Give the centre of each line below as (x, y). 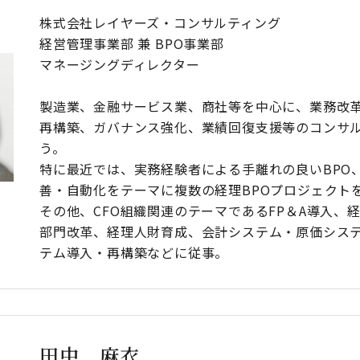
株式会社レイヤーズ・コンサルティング (160, 22)
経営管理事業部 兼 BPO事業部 (132, 43)
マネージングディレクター (120, 64)
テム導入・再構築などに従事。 (134, 252)
